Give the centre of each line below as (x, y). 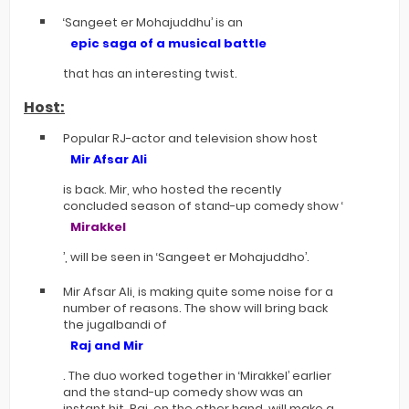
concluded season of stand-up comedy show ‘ (203, 206)
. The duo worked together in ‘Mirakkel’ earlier (197, 376)
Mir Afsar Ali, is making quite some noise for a (198, 292)
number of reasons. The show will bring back (195, 308)
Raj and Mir (107, 346)
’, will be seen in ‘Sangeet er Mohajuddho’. (186, 257)
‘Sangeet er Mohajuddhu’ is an (153, 22)
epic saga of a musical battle (168, 43)
